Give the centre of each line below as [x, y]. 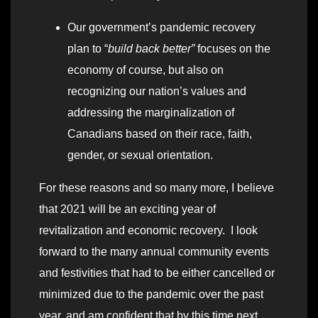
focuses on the [232, 49]
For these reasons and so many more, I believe [157, 188]
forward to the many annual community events [154, 252]
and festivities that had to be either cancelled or [157, 273]
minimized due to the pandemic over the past [151, 295]
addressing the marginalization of [151, 113]
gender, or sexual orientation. [140, 155]
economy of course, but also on [146, 70]
